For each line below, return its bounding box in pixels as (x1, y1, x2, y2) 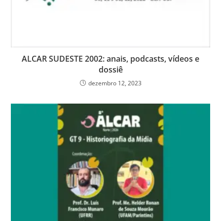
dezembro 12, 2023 (88, 79, 142, 88)
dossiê (98, 64, 123, 75)
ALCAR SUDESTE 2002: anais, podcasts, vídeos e (22, 53, 199, 65)
